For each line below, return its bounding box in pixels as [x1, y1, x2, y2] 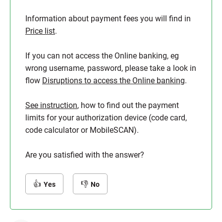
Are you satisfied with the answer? [25, 150, 144, 160]
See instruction [25, 101, 77, 110]
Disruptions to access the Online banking [42, 76, 185, 85]
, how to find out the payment [77, 101, 179, 110]
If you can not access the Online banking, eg [25, 51, 179, 60]
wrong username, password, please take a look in [25, 63, 196, 73]
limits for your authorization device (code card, [25, 113, 187, 122]
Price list [25, 26, 55, 36]
